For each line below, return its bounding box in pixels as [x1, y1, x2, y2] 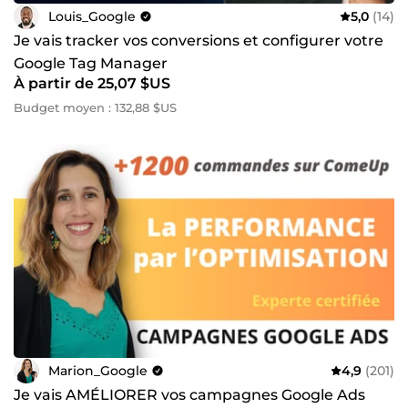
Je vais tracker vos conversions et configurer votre [14, 32, 383, 50]
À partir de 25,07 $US [14, 75, 170, 93]
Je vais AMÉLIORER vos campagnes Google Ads [14, 386, 365, 404]
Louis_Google [48, 7, 136, 25]
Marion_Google [48, 362, 148, 379]
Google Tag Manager [14, 55, 168, 73]
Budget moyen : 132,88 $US [14, 100, 177, 116]
